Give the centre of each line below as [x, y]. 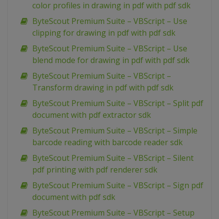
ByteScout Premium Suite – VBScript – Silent [113, 158]
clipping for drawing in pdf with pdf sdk [104, 33]
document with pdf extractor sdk [92, 115]
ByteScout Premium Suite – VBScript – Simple [115, 131]
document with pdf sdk [74, 197]
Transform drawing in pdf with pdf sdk [103, 88]
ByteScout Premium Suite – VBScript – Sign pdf [118, 186]
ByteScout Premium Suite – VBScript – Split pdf [118, 103]
